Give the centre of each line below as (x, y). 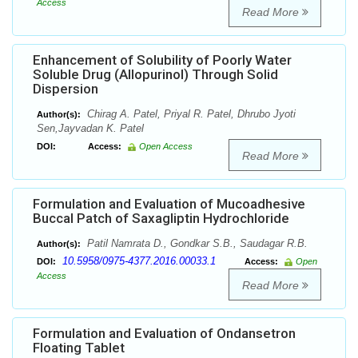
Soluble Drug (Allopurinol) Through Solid (155, 75)
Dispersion (66, 89)
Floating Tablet (79, 348)
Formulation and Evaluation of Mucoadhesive (169, 204)
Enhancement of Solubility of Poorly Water (162, 60)
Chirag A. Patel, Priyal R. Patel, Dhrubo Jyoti (190, 114)
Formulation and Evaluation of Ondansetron (164, 334)
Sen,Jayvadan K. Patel (90, 129)
